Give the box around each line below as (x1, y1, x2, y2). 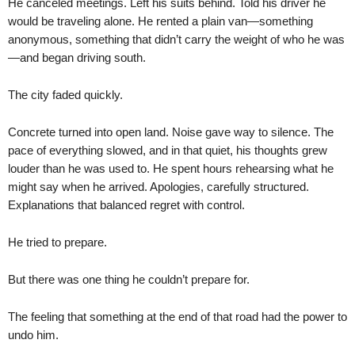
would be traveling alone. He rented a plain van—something (8, 13, 313, 28)
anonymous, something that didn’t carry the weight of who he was (8, 32, 345, 46)
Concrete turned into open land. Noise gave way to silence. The (8, 124, 334, 139)
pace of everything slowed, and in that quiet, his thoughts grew (8, 143, 327, 157)
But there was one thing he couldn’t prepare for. (8, 272, 250, 286)
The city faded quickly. (8, 87, 123, 101)
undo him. (8, 327, 59, 342)
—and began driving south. (8, 50, 146, 64)
